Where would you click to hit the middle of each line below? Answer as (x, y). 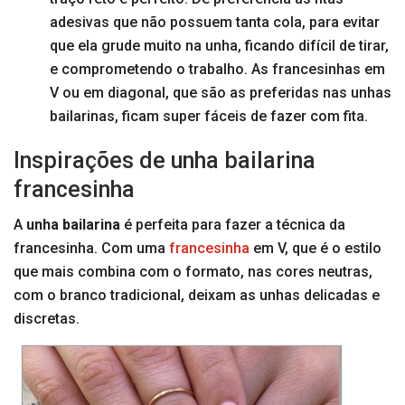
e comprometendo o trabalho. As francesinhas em (217, 70)
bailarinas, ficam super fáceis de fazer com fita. (209, 117)
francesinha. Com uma (91, 249)
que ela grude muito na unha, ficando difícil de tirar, (219, 46)
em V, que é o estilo (316, 249)
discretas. (47, 319)
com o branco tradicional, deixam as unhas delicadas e (197, 296)
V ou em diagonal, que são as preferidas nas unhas (221, 93)
